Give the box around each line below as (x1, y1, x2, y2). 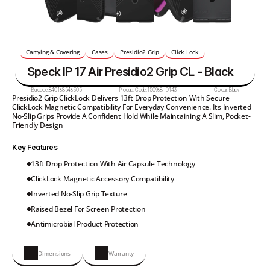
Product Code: (119, 87, 148, 93)
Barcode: (30, 87, 49, 93)
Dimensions (38, 249, 71, 257)
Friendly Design (12, 120, 63, 130)
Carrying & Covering (26, 48, 80, 56)
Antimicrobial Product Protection (31, 219, 139, 229)
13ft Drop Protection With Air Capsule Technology (31, 159, 195, 169)
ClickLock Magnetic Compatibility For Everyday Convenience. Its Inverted (12, 102, 251, 112)
